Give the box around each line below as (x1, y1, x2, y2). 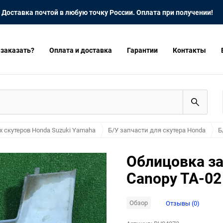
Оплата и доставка (49, 45, 112, 55)
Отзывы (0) (166, 198, 200, 208)
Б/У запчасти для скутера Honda (108, 125, 206, 135)
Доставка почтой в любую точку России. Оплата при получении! (1, 7, 213, 17)
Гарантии (127, 45, 158, 55)
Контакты (173, 45, 206, 55)
